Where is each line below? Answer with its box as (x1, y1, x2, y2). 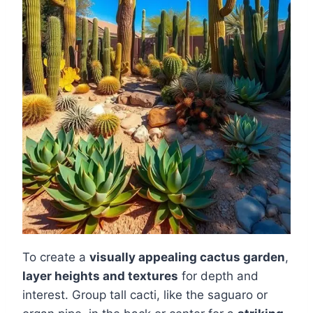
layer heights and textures (22, 268, 178, 283)
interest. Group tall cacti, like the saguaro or (22, 287, 268, 302)
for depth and (178, 268, 259, 283)
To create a (22, 249, 89, 264)
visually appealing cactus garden (89, 249, 285, 264)
